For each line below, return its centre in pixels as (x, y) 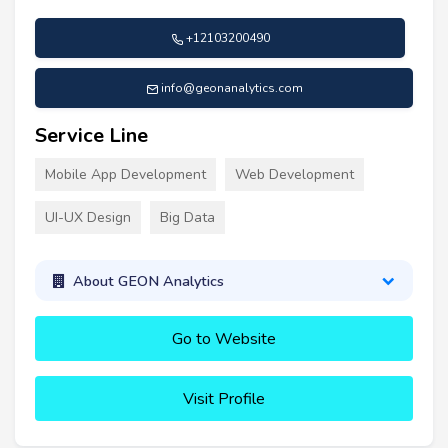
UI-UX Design (88, 218)
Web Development (294, 175)
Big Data (187, 218)
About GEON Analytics (148, 280)
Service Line (91, 136)
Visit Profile (224, 399)
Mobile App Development (125, 175)
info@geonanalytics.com (231, 88)
